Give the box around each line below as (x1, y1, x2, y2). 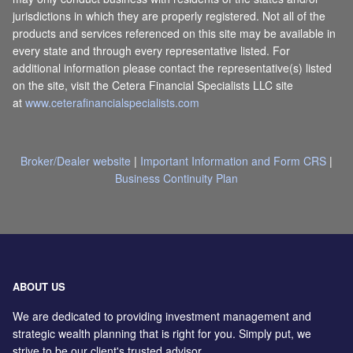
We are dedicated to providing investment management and (13, 308, 312, 325)
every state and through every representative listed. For (13, 43, 291, 59)
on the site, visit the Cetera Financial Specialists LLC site (13, 77, 294, 94)
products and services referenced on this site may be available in (13, 25, 336, 42)
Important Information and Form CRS (140, 153, 326, 169)
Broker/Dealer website (20, 153, 131, 169)
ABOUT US (13, 279, 66, 295)
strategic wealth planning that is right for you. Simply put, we (13, 325, 312, 342)
